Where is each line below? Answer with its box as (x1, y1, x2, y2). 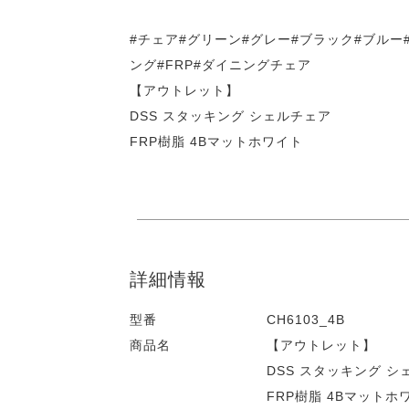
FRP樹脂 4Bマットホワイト (130, 134, 303, 149)
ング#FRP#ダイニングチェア (130, 58, 311, 72)
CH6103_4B (267, 312, 345, 327)
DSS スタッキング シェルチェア (130, 109, 331, 123)
